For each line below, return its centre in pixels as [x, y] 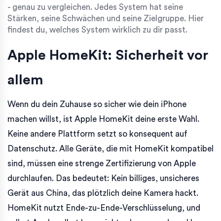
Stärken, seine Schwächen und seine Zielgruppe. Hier [106, 18]
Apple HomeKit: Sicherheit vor [108, 55]
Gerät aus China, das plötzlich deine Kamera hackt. [103, 193]
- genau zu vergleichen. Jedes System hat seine [95, 7]
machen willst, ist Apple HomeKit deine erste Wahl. [103, 119]
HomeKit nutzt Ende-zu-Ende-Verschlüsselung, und [104, 208]
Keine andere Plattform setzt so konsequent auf [97, 134]
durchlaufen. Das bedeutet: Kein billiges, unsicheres [103, 178]
